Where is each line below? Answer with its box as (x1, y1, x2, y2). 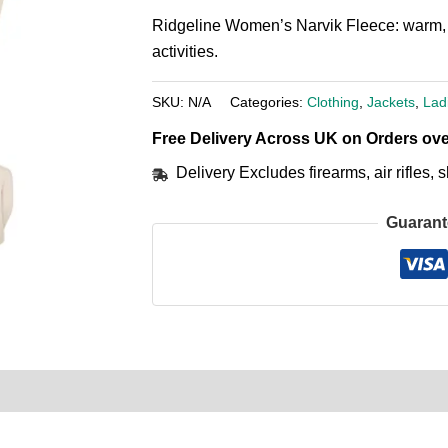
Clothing (307, 93, 359, 110)
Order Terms (173, 382, 267, 400)
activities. (152, 42, 218, 60)
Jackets (367, 93, 415, 110)
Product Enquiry (28, 382, 153, 400)
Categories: (230, 93, 307, 110)
